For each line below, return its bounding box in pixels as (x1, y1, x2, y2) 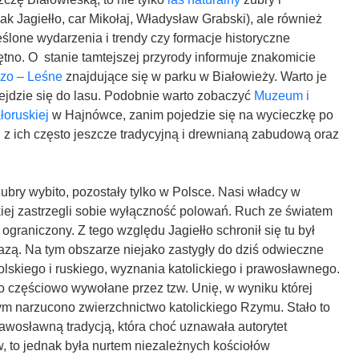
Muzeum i (254, 89, 309, 103)
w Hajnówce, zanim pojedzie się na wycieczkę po (49, 108, 333, 122)
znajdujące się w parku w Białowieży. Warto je (63, 70, 327, 83)
